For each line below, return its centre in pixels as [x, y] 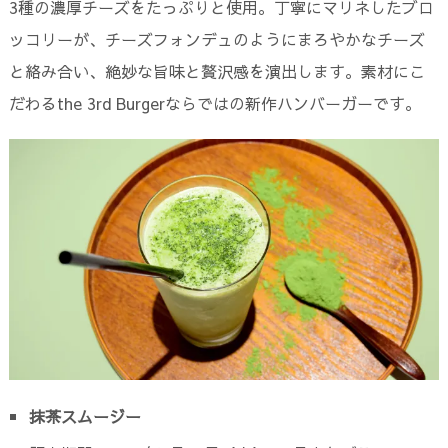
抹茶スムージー [84, 416]
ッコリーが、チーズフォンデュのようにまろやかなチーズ [216, 38]
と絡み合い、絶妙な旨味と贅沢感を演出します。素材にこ [216, 70]
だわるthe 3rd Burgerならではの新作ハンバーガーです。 [214, 102]
